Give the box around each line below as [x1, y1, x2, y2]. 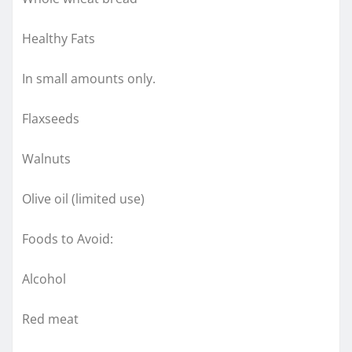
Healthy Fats [22, 29, 95, 47]
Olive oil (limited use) [22, 189, 145, 207]
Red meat [22, 310, 79, 328]
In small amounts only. [22, 69, 156, 87]
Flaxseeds [22, 109, 79, 127]
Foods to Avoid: [22, 229, 113, 247]
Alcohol [22, 269, 66, 288]
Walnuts [22, 149, 71, 167]
